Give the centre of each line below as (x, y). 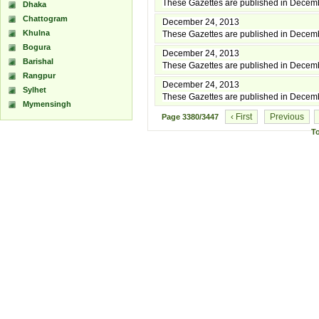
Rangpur (39, 75)
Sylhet (35, 90)
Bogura (37, 47)
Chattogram (45, 19)
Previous (287, 117)
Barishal (38, 61)
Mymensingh (47, 104)
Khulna (36, 33)
